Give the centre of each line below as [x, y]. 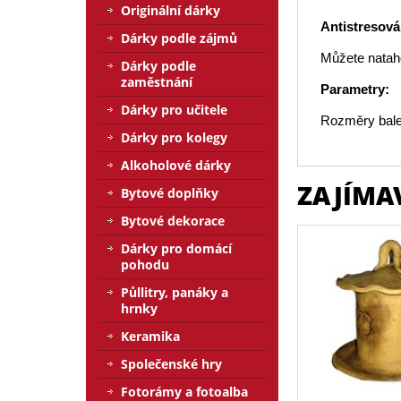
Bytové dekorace [173, 221]
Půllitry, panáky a [175, 292]
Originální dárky [171, 10]
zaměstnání [157, 82]
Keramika [150, 336]
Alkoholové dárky [176, 165]
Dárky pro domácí [176, 248]
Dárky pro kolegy [174, 137]
